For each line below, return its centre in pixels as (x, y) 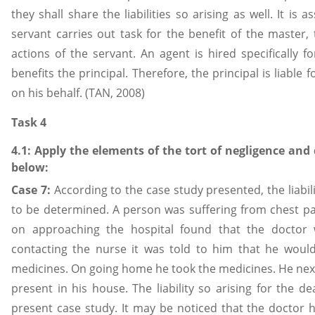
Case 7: (33, 190)
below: (30, 168)
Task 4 (29, 123)
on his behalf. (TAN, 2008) (78, 93)
